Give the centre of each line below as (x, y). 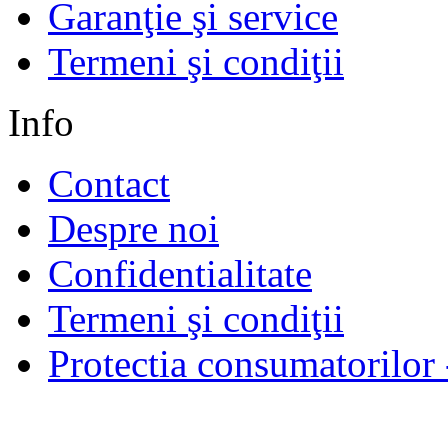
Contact (109, 183)
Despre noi (133, 228)
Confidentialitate (180, 273)
